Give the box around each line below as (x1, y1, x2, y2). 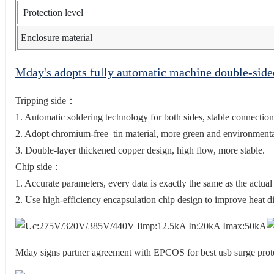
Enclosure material (21, 32, 92, 43)
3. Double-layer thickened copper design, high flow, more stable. (15, 144, 265, 155)
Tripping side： (15, 95, 76, 106)
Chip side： (15, 161, 62, 172)
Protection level (21, 7, 83, 18)
